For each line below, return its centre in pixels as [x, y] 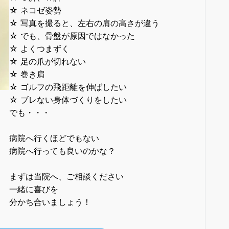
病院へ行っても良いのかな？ [62, 151]
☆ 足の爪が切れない [48, 61]
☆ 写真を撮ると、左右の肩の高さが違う [84, 23]
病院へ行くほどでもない [54, 138]
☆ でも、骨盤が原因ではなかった [72, 36]
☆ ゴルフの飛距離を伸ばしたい [68, 87]
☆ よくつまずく [39, 48]
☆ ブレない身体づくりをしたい [68, 99]
